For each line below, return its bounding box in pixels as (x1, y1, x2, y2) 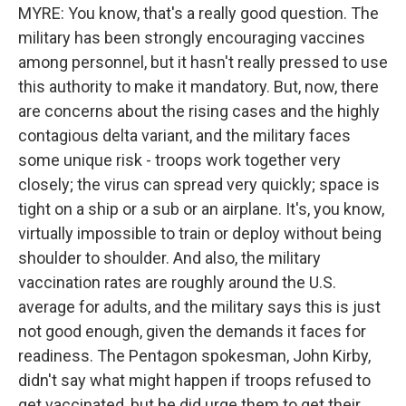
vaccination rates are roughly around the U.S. (18, 273, 336, 292)
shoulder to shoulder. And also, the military (18, 248, 321, 267)
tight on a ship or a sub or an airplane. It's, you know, (18, 199, 384, 218)
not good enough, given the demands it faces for (18, 322, 366, 341)
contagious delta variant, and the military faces (18, 126, 351, 145)
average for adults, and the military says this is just (18, 297, 381, 316)
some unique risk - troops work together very (18, 150, 341, 169)
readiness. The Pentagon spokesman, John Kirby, (18, 346, 371, 365)
